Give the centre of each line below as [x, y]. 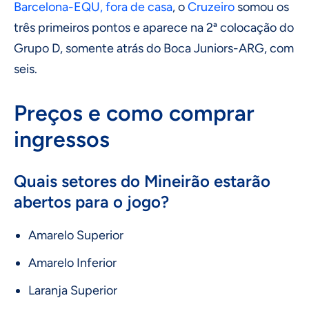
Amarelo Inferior [72, 263]
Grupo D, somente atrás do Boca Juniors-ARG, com [154, 49]
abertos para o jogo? [91, 202]
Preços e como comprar [134, 113]
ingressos [62, 140]
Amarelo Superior [76, 236]
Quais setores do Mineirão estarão [142, 181]
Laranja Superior [73, 291]
